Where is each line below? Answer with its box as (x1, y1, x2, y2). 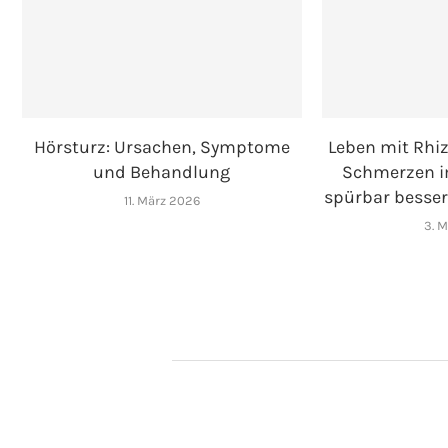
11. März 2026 (123, 193, 200, 209)
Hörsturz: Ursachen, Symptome (33, 136, 290, 159)
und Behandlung (93, 161, 231, 184)
